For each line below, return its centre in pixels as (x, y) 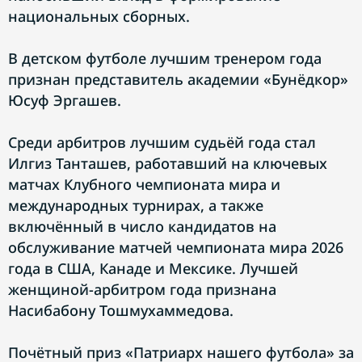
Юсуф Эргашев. (65, 100)
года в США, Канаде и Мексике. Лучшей (153, 268)
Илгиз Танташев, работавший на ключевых (168, 163)
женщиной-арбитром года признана (142, 289)
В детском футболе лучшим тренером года (165, 58)
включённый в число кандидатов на (142, 226)
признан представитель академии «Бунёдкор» (178, 79)
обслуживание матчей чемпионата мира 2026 (176, 247)
